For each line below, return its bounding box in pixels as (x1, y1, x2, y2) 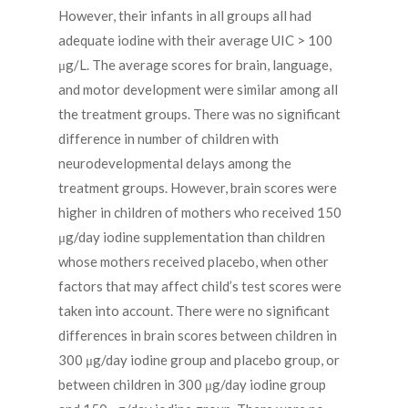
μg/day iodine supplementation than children (58, 229, 325, 246)
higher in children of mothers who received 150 (58, 204, 342, 221)
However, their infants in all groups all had (58, 7, 311, 25)
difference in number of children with (58, 130, 279, 148)
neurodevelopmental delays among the (58, 155, 291, 172)
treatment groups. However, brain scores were (58, 179, 337, 197)
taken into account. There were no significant (58, 302, 330, 320)
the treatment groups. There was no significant (58, 106, 341, 123)
